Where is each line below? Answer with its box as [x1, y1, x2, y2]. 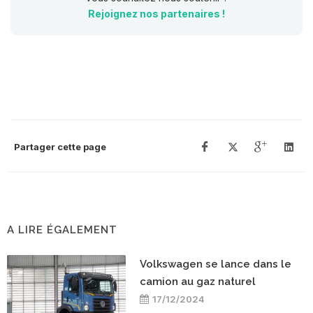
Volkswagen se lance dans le [140, 257, 291, 270]
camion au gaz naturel [140, 275, 256, 288]
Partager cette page [14, 140, 106, 152]
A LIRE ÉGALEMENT [7, 223, 117, 236]
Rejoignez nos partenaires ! [88, 7, 225, 20]
